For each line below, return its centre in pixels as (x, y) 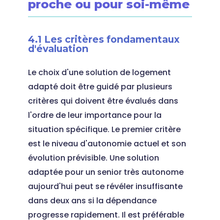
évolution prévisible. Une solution (93, 158)
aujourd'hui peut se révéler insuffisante (105, 186)
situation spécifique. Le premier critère (104, 129)
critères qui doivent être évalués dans (103, 101)
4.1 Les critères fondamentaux (104, 39)
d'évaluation (58, 49)
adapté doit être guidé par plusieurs (100, 87)
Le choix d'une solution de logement (99, 72)
